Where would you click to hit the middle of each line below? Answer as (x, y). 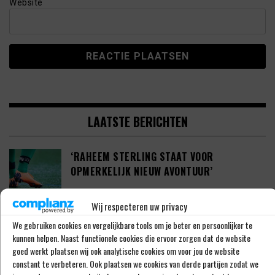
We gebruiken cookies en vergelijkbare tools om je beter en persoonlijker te (132, 225)
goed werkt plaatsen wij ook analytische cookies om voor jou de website (126, 251)
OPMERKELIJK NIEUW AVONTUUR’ (142, 172)
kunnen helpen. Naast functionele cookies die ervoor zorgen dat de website (131, 238)
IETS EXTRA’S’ (102, 239)
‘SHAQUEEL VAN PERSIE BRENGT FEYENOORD (167, 224)
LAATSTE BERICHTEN (137, 122)
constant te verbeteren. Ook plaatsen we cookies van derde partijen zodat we (135, 264)
